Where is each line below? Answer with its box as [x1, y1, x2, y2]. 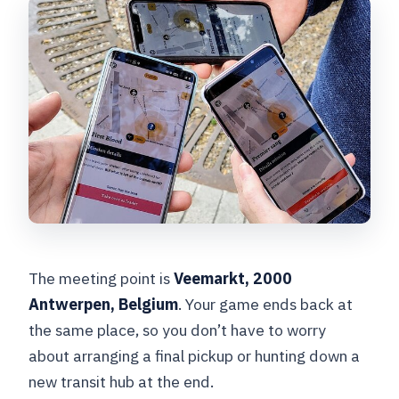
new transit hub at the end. [28, 370, 215, 392]
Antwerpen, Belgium [28, 293, 179, 314]
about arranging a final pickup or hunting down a [28, 345, 361, 366]
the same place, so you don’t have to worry [28, 319, 327, 340]
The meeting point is [28, 267, 175, 289]
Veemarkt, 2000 [174, 267, 293, 289]
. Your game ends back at [178, 293, 354, 314]
